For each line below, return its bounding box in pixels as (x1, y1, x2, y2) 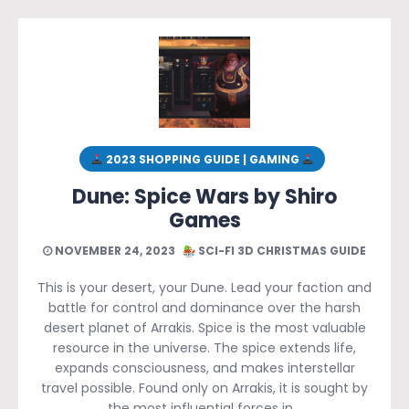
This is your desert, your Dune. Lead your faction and (37, 278, 372, 298)
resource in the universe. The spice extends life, (53, 339, 356, 358)
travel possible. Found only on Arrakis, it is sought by (41, 379, 368, 398)
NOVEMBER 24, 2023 (52, 243, 175, 259)
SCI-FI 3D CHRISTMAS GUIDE (195, 243, 366, 259)
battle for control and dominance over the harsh (48, 299, 361, 318)
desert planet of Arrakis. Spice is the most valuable (43, 319, 366, 338)
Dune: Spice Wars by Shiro (72, 183, 337, 212)
